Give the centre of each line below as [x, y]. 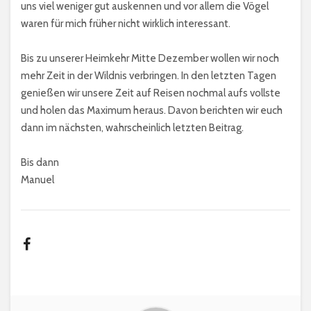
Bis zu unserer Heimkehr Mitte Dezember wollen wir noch [150, 59]
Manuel [37, 180]
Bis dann [40, 163]
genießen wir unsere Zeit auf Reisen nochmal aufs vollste [151, 93]
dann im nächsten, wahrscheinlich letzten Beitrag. [132, 128]
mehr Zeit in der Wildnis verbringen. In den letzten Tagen [149, 76]
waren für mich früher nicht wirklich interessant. [126, 24]
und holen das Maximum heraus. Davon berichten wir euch [152, 111]
